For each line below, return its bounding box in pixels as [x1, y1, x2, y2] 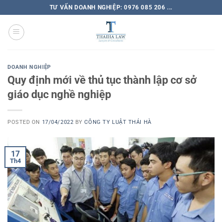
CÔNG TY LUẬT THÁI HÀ [84, 118, 152, 125]
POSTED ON [7, 118, 42, 125]
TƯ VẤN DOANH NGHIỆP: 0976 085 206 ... [49, 3, 173, 11]
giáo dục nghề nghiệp [7, 87, 111, 101]
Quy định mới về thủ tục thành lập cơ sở [7, 73, 197, 86]
